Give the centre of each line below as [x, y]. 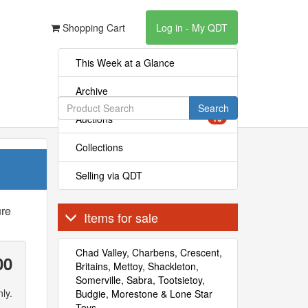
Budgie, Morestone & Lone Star [144, 294]
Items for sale [121, 217]
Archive [91, 91]
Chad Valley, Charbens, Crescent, [148, 252]
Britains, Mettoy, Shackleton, [137, 266]
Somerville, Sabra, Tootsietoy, [140, 280]
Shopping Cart [92, 27]
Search [213, 108]
